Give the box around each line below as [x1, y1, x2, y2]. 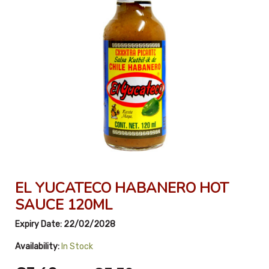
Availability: [15, 241, 59, 252]
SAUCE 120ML [15, 195, 112, 214]
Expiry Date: [15, 219, 64, 229]
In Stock [61, 241, 93, 252]
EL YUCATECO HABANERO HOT [15, 178, 229, 198]
